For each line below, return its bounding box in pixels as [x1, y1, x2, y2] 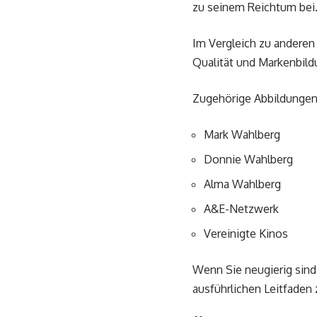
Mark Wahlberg [204, 127, 280, 142]
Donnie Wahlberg [204, 152, 293, 166]
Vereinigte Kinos [204, 226, 288, 241]
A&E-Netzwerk [204, 202, 279, 216]
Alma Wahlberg [204, 177, 281, 191]
